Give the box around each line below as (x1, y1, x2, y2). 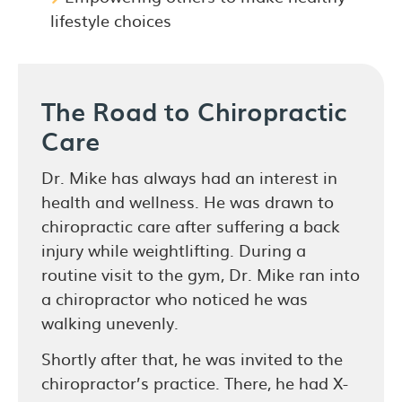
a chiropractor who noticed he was (41, 285, 308, 310)
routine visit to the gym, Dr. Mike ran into (41, 261, 360, 286)
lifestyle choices (50, 7, 171, 32)
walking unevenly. (41, 310, 179, 335)
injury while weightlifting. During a (41, 237, 306, 262)
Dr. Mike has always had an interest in (41, 164, 337, 189)
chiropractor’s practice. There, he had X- (41, 370, 348, 395)
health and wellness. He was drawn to (41, 188, 334, 214)
